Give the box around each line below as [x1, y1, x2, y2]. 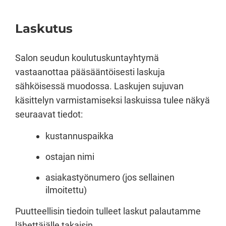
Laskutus [15, 21, 73, 36]
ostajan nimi [45, 151, 94, 162]
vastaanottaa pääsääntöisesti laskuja [15, 66, 165, 77]
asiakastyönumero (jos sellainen [45, 172, 175, 183]
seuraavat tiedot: [15, 108, 83, 120]
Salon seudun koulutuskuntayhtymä [15, 52, 159, 63]
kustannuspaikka [45, 130, 114, 141]
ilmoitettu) [45, 184, 87, 195]
